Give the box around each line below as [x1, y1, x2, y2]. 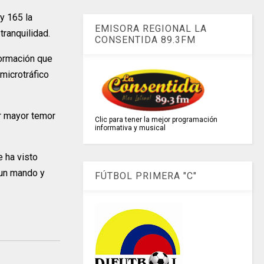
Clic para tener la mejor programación [95, 115, 218, 124]
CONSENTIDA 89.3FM [95, 34, 196, 46]
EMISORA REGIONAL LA [95, 23, 207, 35]
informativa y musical [95, 124, 166, 133]
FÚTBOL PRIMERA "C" [95, 170, 197, 182]
